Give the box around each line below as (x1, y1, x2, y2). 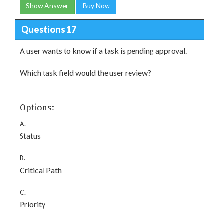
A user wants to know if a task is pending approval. (20, 46, 187, 55)
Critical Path (20, 165, 62, 175)
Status (20, 131, 41, 140)
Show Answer (26, 1, 68, 10)
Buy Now (83, 1, 110, 10)
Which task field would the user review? (20, 68, 151, 77)
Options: (20, 102, 54, 113)
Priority (20, 199, 45, 209)
